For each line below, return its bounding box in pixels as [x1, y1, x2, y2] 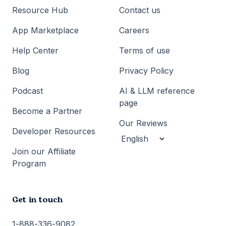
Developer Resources [12, 126, 95, 136]
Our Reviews [119, 118, 167, 128]
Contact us [119, 5, 160, 15]
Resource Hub [12, 5, 68, 15]
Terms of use [119, 45, 170, 55]
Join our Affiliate [12, 146, 76, 156]
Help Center [12, 45, 59, 55]
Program [12, 158, 46, 168]
